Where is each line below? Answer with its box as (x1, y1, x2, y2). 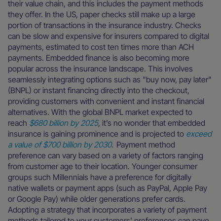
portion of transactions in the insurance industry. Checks (8, 20, 201, 30)
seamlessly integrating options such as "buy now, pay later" (8, 74, 212, 84)
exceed (186, 129, 212, 139)
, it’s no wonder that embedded (98, 118, 205, 128)
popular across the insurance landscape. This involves (8, 64, 193, 74)
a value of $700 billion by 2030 (8, 140, 111, 149)
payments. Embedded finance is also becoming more (8, 53, 189, 63)
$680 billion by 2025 (29, 118, 98, 128)
